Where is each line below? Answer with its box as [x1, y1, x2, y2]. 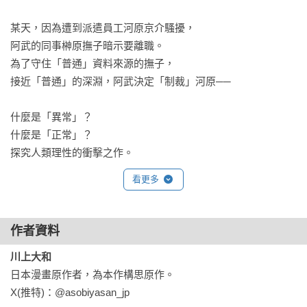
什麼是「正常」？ [10, 129, 93, 140]
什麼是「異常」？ [10, 111, 93, 123]
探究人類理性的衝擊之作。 [10, 147, 134, 158]
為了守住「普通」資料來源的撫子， [10, 58, 175, 69]
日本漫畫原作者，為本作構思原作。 [10, 269, 175, 280]
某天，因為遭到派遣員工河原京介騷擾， [10, 22, 195, 34]
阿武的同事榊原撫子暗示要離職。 [10, 40, 164, 51]
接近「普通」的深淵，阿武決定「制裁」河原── [10, 75, 231, 87]
